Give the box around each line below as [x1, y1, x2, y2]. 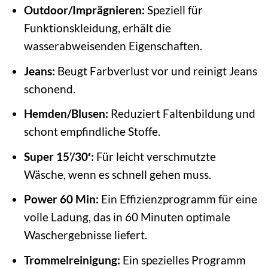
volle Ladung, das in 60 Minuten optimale [23, 210, 230, 224]
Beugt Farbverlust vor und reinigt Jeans [54, 63, 257, 78]
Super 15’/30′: [23, 149, 94, 163]
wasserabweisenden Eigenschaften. [23, 39, 202, 53]
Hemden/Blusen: [23, 106, 108, 121]
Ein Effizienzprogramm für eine [98, 192, 257, 206]
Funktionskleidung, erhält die [23, 21, 171, 35]
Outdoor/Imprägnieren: [23, 3, 145, 17]
